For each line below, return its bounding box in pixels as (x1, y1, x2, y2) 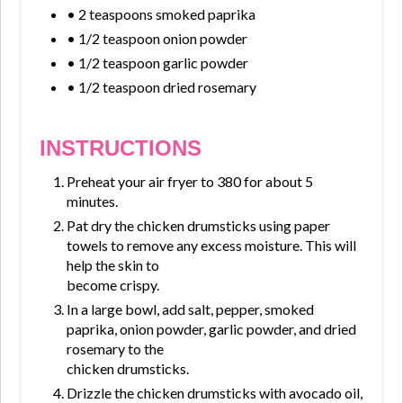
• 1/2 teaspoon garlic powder (67, 54, 248, 72)
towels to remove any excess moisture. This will (67, 237, 356, 255)
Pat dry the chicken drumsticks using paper (67, 217, 330, 235)
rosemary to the (67, 340, 164, 358)
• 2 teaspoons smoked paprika (67, 5, 255, 23)
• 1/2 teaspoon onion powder (67, 30, 247, 48)
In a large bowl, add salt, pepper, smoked (67, 300, 314, 318)
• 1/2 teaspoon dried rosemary (67, 78, 256, 96)
